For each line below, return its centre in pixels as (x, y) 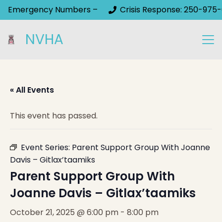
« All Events (32, 90)
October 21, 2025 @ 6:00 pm (64, 212)
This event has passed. (54, 116)
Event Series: (46, 147)
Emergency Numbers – (53, 10)
